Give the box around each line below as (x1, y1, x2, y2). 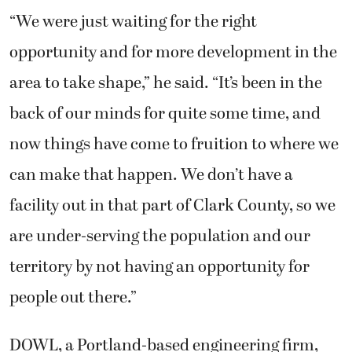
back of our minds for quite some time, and (9, 101, 321, 126)
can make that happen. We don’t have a (9, 162, 293, 188)
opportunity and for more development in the (9, 39, 337, 65)
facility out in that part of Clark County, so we (9, 192, 335, 218)
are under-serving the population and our (9, 223, 310, 249)
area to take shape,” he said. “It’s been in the (9, 70, 322, 96)
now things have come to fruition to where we (9, 131, 339, 157)
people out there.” (9, 284, 137, 310)
